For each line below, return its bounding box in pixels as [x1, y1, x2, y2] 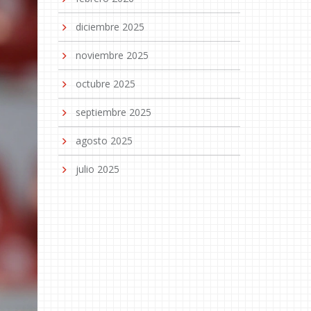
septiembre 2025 [75, 106, 151, 119]
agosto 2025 [75, 134, 133, 147]
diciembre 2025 [75, 20, 144, 33]
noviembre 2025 [75, 49, 149, 62]
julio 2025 [75, 162, 119, 176]
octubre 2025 [75, 77, 135, 90]
